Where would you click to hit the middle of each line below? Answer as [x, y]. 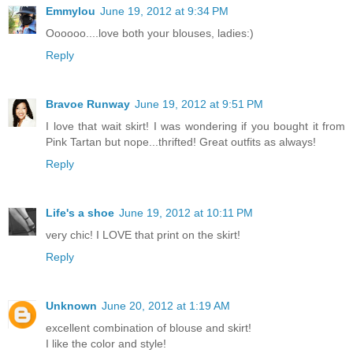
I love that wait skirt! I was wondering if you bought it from [195, 126]
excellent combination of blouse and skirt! [149, 327]
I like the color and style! [106, 343]
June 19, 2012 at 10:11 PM [186, 212]
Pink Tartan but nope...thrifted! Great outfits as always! [181, 141]
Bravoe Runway [88, 104]
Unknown [71, 305]
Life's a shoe [80, 212]
